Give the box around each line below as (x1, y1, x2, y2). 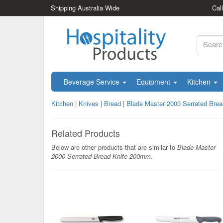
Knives (79, 99, 99, 108)
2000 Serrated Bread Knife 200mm (51, 151, 151, 161)
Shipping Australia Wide (51, 3, 119, 12)
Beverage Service (64, 77, 121, 87)
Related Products (51, 126, 120, 139)
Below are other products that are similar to (51, 142, 177, 152)
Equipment (136, 77, 172, 87)
